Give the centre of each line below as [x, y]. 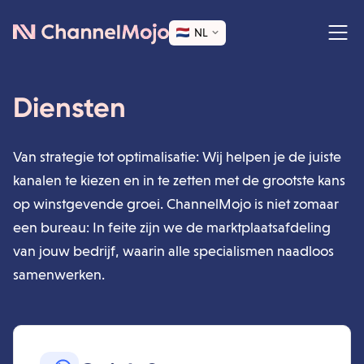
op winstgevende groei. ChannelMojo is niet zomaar [176, 204]
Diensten [69, 108]
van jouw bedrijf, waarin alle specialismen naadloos [173, 251]
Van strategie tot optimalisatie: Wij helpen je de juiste [177, 156]
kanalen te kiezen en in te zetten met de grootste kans [179, 180]
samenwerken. [59, 274]
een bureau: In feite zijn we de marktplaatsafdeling [172, 227]
